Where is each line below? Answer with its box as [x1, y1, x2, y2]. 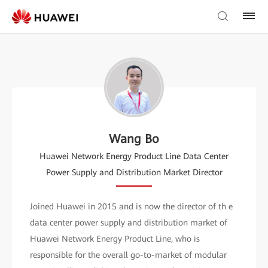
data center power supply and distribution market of [30, 218, 227, 227]
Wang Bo [109, 132, 159, 146]
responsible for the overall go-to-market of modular [30, 250, 227, 260]
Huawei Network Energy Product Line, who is [30, 234, 200, 243]
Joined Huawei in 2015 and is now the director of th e [30, 202, 233, 211]
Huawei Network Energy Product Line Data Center [39, 151, 229, 161]
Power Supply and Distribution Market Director [45, 167, 223, 177]
